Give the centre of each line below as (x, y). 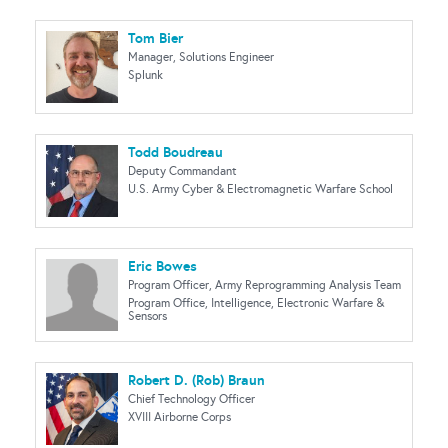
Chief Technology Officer (191, 399)
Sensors (147, 316)
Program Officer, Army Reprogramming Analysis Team (264, 285)
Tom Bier (155, 38)
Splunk (145, 75)
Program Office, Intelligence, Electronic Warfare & (256, 303)
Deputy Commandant (182, 171)
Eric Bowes (162, 266)
